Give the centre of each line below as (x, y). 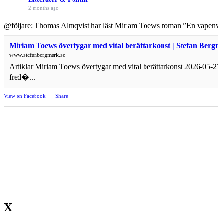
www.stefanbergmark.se (37, 55)
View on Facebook (25, 96)
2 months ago (44, 8)
